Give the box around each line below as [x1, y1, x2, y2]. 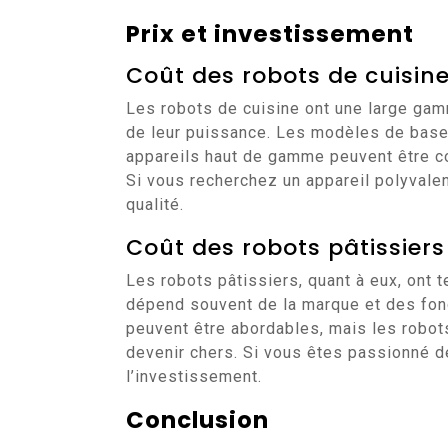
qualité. [126, 195, 184, 214]
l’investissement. [126, 367, 262, 386]
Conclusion [126, 404, 269, 436]
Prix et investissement [126, 18, 414, 50]
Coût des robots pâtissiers [126, 232, 445, 263]
